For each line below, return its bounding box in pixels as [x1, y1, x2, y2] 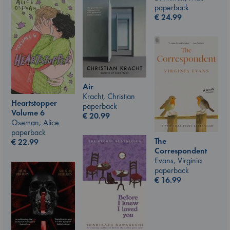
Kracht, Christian [83, 90, 135, 102]
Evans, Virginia [155, 155, 202, 166]
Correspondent [155, 145, 207, 156]
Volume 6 [11, 107, 45, 119]
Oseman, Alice [11, 117, 59, 128]
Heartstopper [11, 98, 57, 109]
